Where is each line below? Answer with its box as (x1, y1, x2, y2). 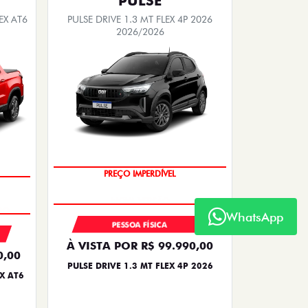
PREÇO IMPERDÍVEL (104, 174, 176, 185)
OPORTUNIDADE (108, 146, 172, 157)
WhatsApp (226, 209, 283, 224)
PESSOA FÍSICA (112, 219, 168, 230)
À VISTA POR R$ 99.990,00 (67, 239, 213, 252)
